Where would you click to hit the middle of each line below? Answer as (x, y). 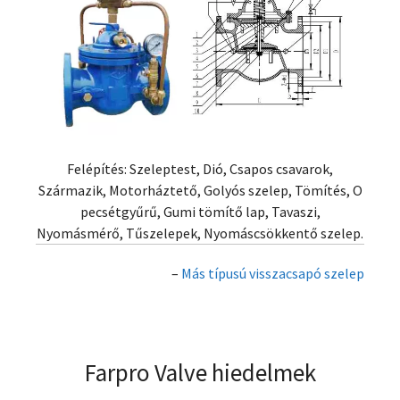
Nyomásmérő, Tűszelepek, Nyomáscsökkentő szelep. (200, 233)
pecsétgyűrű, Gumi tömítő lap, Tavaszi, (200, 211)
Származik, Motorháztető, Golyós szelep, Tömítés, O (200, 190)
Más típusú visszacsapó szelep (273, 273)
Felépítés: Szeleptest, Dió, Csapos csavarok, (200, 168)
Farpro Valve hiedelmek (200, 372)
